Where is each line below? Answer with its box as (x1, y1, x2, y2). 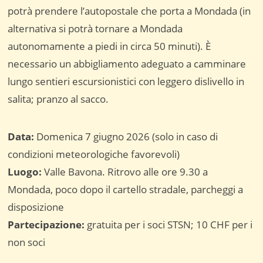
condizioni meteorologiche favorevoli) (8, 147, 180, 161)
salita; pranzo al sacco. (8, 92, 109, 106)
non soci (8, 235, 46, 249)
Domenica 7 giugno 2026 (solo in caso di (34, 130, 218, 144)
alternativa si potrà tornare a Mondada (8, 22, 183, 36)
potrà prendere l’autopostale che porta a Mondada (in (8, 4, 251, 18)
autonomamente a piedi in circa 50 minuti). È (8, 39, 211, 53)
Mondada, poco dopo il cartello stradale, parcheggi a (8, 183, 244, 197)
